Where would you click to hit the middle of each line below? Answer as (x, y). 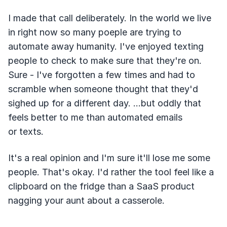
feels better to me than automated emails (95, 117)
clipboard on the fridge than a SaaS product (101, 186)
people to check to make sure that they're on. (105, 61)
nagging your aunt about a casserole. (86, 200)
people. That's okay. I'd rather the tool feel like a (111, 172)
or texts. (26, 131)
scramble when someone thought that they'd (103, 89)
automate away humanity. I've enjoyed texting (106, 46)
